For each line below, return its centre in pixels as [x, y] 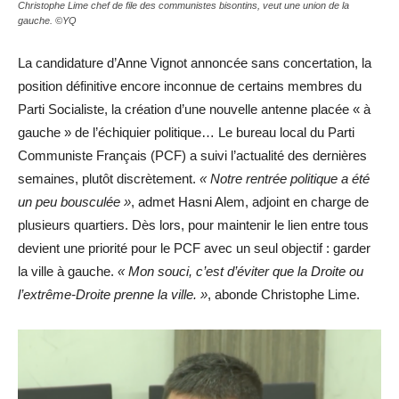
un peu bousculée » [74, 201]
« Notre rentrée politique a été [285, 178]
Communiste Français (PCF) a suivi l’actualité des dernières [192, 155]
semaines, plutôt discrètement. [109, 178]
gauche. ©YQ [47, 20]
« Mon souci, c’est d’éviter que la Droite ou [240, 271]
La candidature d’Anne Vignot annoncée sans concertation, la [195, 62]
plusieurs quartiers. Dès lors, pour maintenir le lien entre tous [193, 224]
